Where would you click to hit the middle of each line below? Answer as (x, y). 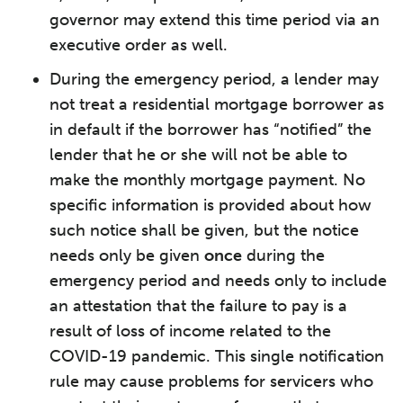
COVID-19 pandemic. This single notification (217, 356)
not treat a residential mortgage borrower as (217, 104)
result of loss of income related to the (190, 331)
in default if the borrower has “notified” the (210, 130)
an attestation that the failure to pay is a (198, 306)
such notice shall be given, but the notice (204, 230)
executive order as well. (139, 45)
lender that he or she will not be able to (198, 155)
